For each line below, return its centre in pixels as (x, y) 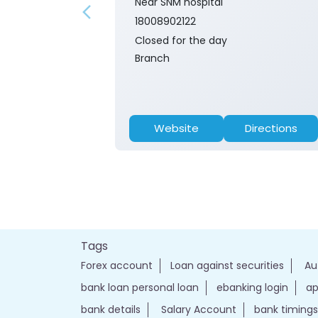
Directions (271, 128)
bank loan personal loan (140, 288)
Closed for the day (181, 41)
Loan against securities (227, 266)
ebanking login (252, 288)
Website (176, 128)
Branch (152, 59)
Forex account (117, 266)
